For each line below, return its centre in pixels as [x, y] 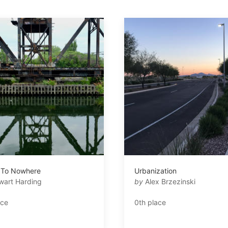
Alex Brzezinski [169, 181]
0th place [150, 202]
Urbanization [155, 170]
